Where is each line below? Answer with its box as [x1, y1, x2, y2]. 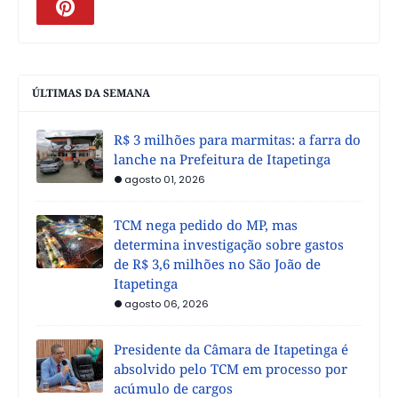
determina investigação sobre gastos [114, 235, 344, 253]
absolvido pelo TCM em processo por [114, 359, 347, 378]
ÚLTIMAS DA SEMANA [32, 84, 150, 100]
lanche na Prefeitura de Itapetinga [114, 149, 330, 168]
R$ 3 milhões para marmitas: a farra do [114, 130, 361, 148]
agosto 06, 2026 [124, 296, 209, 311]
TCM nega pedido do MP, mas [114, 215, 298, 234]
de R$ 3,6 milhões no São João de [114, 254, 321, 273]
